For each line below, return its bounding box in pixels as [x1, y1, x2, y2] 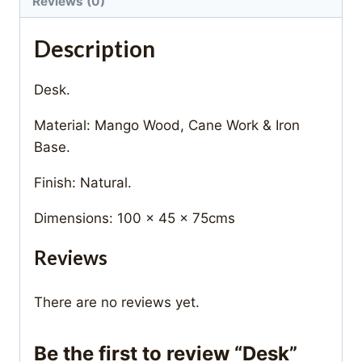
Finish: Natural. [34, 175, 132, 192]
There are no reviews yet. [34, 294, 200, 311]
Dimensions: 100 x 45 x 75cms [34, 210, 235, 227]
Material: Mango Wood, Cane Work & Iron [34, 117, 300, 134]
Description [34, 35, 155, 63]
